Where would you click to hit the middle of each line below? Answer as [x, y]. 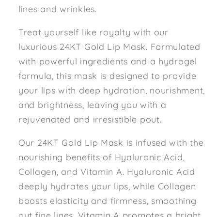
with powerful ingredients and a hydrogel [108, 61]
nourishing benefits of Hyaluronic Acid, [102, 157]
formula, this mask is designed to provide [108, 76]
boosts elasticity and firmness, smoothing [108, 201]
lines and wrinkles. [58, 9]
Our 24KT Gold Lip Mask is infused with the [111, 142]
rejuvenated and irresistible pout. [90, 119]
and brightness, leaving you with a [93, 105]
